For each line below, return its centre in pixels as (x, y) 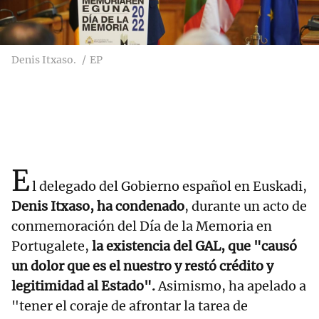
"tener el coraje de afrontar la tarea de (130, 306)
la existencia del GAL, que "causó (193, 246)
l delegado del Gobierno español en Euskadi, (169, 187)
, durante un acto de (246, 206)
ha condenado (141, 206)
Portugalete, (50, 246)
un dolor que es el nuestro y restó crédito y (142, 266)
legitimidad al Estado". (85, 286)
